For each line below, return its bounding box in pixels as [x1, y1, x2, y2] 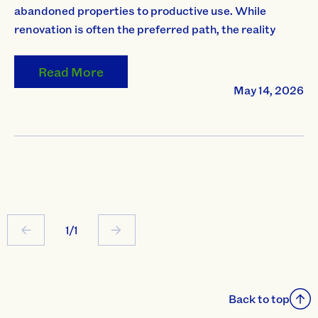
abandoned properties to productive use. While [14, 3, 266, 18]
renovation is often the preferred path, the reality [14, 21, 275, 36]
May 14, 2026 [234, 82, 304, 98]
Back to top [229, 291, 290, 307]
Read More [38, 63, 104, 81]
